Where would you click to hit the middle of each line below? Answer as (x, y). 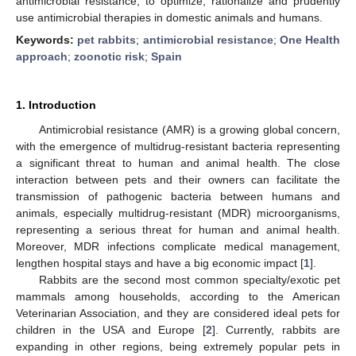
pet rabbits (107, 40)
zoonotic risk (109, 56)
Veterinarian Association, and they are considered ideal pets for (178, 313)
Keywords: (47, 40)
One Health (310, 40)
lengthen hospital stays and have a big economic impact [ (160, 263)
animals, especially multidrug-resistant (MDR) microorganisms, (178, 213)
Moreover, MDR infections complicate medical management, (178, 246)
